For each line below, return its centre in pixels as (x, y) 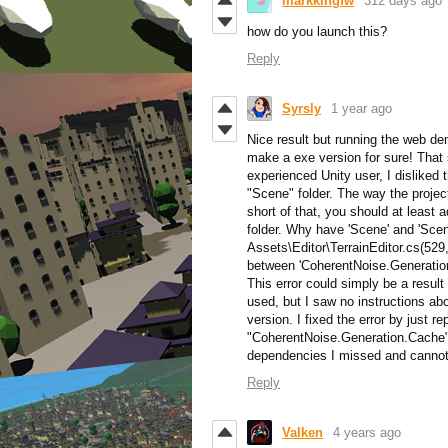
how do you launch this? (317, 32)
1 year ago (361, 109)
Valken (302, 433)
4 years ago (367, 433)
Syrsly (301, 109)
